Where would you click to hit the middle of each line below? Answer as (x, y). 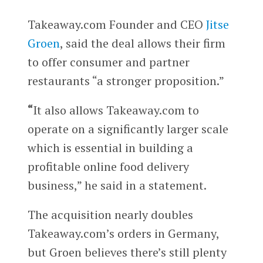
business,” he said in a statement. (117, 186)
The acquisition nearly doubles (110, 214)
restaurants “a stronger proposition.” (126, 81)
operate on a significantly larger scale (128, 129)
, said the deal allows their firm (142, 43)
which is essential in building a (110, 148)
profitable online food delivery (108, 167)
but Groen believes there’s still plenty (127, 252)
